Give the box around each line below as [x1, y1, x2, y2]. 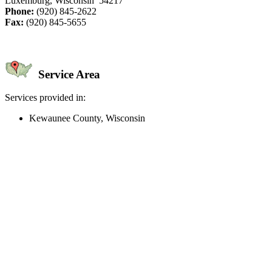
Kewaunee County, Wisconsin [29, 113, 145, 124]
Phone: [5, 5, 34, 16]
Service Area [35, 67, 100, 81]
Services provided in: [5, 92, 86, 103]
